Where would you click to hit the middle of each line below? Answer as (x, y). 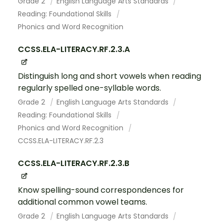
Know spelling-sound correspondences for (101, 190)
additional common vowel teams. (83, 202)
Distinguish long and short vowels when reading (110, 76)
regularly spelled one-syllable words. (89, 88)
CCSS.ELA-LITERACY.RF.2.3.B (74, 164)
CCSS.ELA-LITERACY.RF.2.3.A (74, 49)
